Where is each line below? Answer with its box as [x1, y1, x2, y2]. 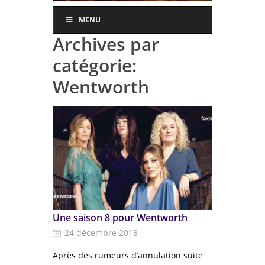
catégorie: [53, 53, 137, 77]
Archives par [53, 32, 159, 56]
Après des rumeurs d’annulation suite [53, 250, 203, 261]
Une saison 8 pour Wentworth [53, 211, 188, 224]
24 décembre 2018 [64, 227, 138, 238]
